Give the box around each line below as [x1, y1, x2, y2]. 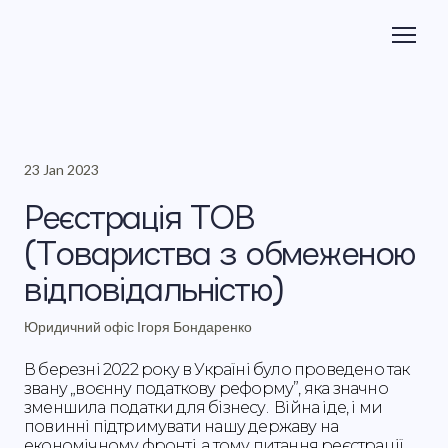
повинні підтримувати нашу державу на [24, 417, 339, 436]
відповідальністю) [24, 272, 284, 305]
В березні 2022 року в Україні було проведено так [24, 360, 410, 379]
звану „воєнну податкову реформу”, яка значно [24, 379, 388, 398]
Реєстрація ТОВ [24, 200, 254, 233]
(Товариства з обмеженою [24, 236, 416, 269]
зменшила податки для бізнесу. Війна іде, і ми [24, 398, 383, 417]
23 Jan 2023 [24, 161, 99, 178]
